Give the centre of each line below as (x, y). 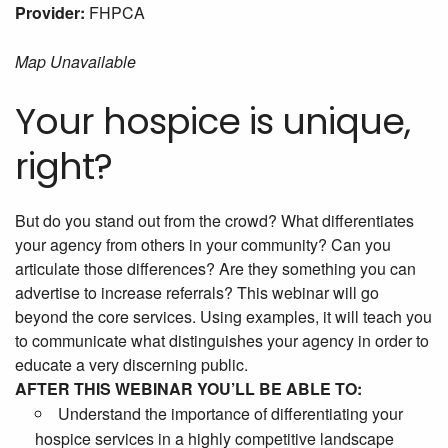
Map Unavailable (75, 62)
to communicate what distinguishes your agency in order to (222, 341)
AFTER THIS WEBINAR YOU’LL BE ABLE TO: (188, 389)
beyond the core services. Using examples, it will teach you (223, 317)
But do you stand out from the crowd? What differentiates (214, 221)
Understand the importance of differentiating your (230, 414)
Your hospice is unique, (212, 122)
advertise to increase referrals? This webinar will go (197, 293)
